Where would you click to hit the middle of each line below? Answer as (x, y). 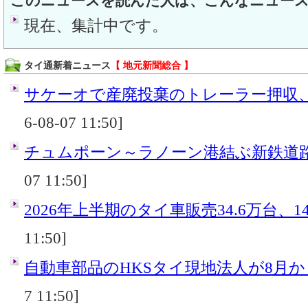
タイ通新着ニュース (67, 66)
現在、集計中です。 (96, 25)
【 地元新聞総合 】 (152, 66)
